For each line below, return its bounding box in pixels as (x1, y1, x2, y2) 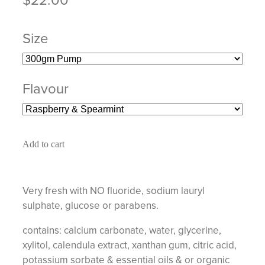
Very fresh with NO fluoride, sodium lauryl (22, 183, 205, 198)
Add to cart (22, 138, 64, 149)
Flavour (22, 77, 69, 98)
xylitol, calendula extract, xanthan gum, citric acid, (22, 237, 237, 252)
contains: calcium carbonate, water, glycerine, (22, 222, 221, 237)
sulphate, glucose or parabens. (22, 198, 159, 212)
